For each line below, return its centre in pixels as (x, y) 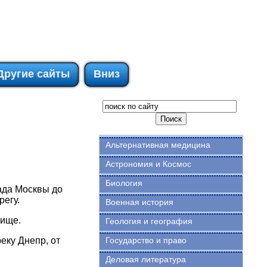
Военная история (139, 202)
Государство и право (146, 240)
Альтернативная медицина (158, 145)
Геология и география (149, 221)
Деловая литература (145, 259)
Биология (124, 183)
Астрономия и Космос (148, 164)
